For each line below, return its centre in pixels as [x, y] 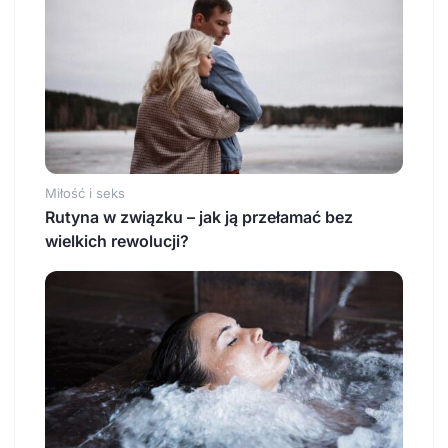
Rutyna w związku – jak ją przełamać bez [199, 216]
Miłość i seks [85, 192]
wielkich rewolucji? [117, 240]
